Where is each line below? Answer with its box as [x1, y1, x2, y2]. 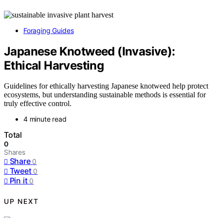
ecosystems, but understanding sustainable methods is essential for [4, 91, 206, 99]
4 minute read [23, 115, 67, 124]
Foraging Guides [23, 26, 74, 35]
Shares [4, 148, 25, 157]
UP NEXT [4, 197, 39, 205]
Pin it [9, 176, 28, 186]
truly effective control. [4, 99, 72, 108]
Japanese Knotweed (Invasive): [4, 44, 175, 58]
